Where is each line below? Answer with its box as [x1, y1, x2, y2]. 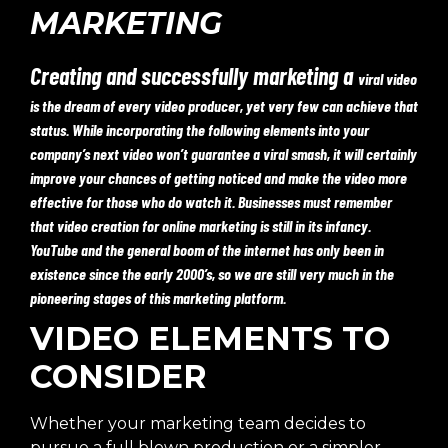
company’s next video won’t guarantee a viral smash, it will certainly [30, 144, 417, 163]
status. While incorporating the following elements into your [30, 120, 369, 139]
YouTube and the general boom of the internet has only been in [30, 240, 384, 259]
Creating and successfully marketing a [30, 61, 358, 90]
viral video [358, 69, 417, 88]
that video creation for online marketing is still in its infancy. [30, 216, 371, 235]
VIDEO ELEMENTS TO [30, 319, 390, 358]
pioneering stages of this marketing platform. [30, 288, 286, 307]
